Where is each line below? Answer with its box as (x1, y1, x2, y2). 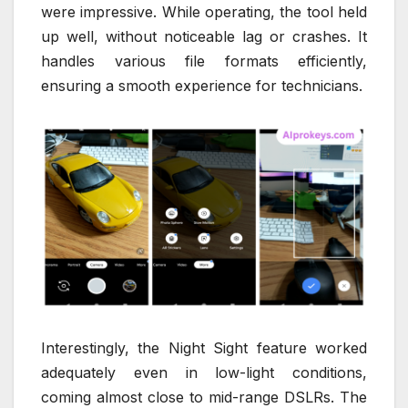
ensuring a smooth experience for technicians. (41, 76, 362, 95)
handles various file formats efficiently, (41, 51, 367, 70)
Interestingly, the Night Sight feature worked (41, 339, 367, 358)
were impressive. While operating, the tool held (41, 2, 367, 21)
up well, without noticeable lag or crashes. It (41, 26, 367, 46)
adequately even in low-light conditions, (41, 363, 367, 382)
